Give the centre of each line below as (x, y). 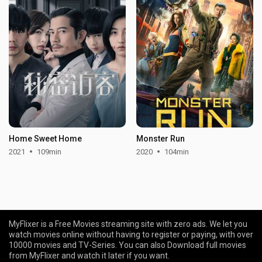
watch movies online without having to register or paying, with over (131, 235)
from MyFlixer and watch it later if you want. (89, 256)
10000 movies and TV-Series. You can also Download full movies (127, 245)
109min (49, 151)
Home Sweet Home (46, 138)
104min (176, 151)
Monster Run (160, 138)
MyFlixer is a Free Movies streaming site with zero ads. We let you (128, 224)
